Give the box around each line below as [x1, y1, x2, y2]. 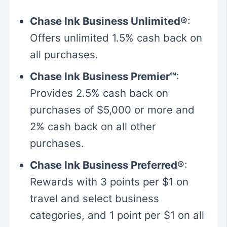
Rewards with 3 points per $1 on [30, 175, 189, 188]
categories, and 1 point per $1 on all [30, 208, 205, 221]
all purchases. [30, 48, 99, 61]
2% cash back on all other [30, 120, 157, 133]
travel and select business [30, 192, 160, 205]
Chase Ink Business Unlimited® [30, 14, 188, 27]
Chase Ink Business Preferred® [30, 158, 185, 171]
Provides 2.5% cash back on [30, 86, 169, 99]
